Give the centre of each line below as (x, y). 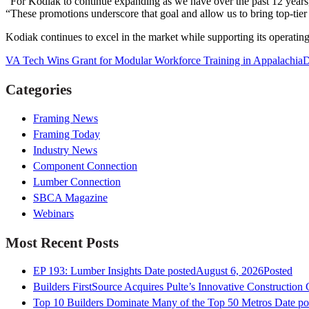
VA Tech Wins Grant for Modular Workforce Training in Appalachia (154, 61)
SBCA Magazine (70, 197)
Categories (39, 90)
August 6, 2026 (230, 271)
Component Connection (85, 166)
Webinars (53, 213)
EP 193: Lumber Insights (87, 271)
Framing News (66, 118)
